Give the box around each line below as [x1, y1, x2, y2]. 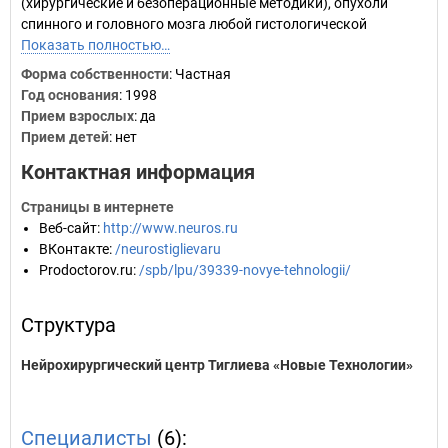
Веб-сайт [39, 220, 97, 236]
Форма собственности [21, 66, 169, 82]
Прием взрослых [21, 108, 134, 124]
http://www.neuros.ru [103, 220, 238, 236]
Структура [21, 313, 116, 337]
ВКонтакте [39, 241, 109, 257]
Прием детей [21, 129, 109, 145]
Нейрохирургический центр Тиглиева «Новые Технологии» [21, 357, 413, 373]
